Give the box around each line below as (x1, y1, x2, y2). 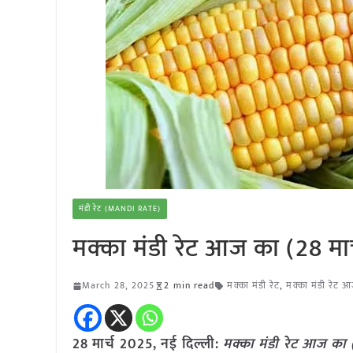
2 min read (164, 277, 215, 293)
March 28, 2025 (82, 277, 155, 293)
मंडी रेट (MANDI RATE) (79, 203, 161, 215)
